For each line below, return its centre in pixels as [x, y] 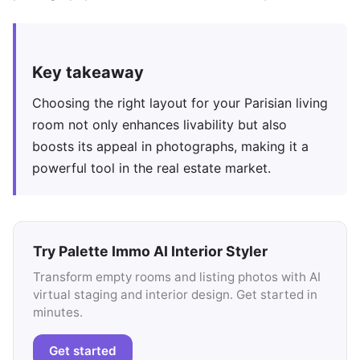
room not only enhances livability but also [160, 125]
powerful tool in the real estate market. [151, 168]
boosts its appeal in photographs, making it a [170, 147]
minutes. [58, 313]
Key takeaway [88, 73]
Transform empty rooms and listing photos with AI [177, 277]
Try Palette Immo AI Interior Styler [150, 252]
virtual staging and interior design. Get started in [175, 295]
